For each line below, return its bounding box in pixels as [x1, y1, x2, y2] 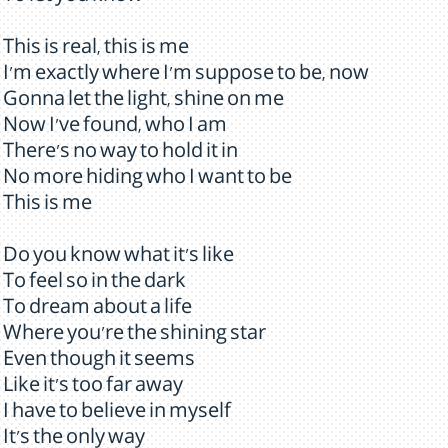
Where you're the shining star [3, 326, 266, 346]
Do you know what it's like [3, 248, 234, 268]
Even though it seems [3, 352, 195, 372]
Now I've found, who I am [3, 118, 227, 138]
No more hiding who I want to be [3, 170, 292, 190]
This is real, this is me [3, 40, 189, 60]
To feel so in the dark [3, 274, 186, 294]
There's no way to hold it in [3, 144, 238, 164]
